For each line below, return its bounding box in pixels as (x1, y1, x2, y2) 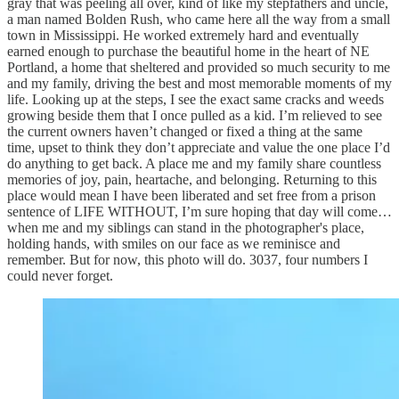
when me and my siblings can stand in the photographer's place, (7, 220, 364, 236)
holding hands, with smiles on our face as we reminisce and (7, 236, 340, 252)
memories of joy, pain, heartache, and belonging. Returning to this (7, 172, 377, 188)
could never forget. (7, 268, 113, 284)
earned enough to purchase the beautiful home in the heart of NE (7, 44, 370, 60)
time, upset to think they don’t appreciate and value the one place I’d (7, 140, 390, 156)
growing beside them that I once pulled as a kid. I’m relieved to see (7, 108, 382, 124)
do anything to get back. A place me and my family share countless (7, 156, 381, 172)
